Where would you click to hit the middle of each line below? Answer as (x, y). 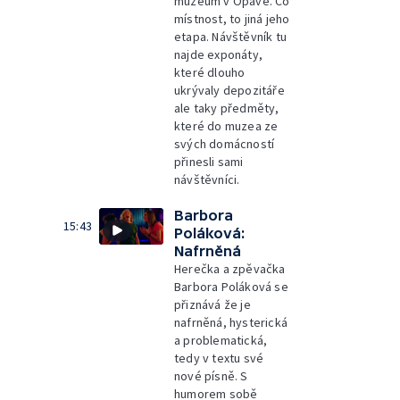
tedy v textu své (219, 358)
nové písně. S (211, 376)
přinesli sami (209, 162)
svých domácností (225, 144)
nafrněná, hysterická (231, 322)
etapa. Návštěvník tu (230, 37)
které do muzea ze (226, 126)
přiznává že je (212, 304)
